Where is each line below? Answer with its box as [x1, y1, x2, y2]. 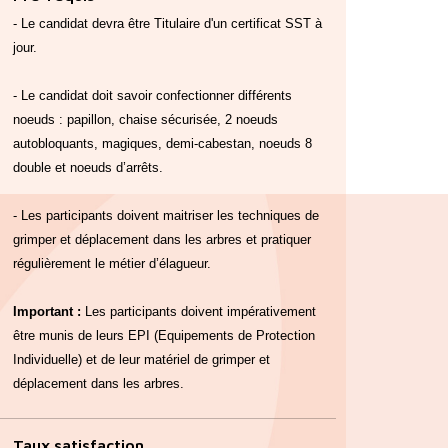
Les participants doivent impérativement [84, 303, 316, 319]
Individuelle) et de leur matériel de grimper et [12, 351, 270, 367]
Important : [12, 303, 85, 319]
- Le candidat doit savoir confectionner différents [12, 87, 292, 103]
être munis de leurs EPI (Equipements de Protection [12, 327, 315, 343]
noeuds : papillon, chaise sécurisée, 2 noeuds [12, 111, 278, 127]
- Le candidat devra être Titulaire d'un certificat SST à [12, 15, 322, 31]
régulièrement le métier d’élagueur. [12, 255, 211, 271]
